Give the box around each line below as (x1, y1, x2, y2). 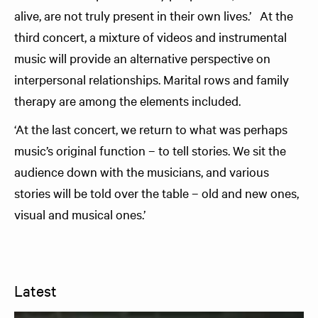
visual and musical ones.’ (14, 206, 146, 222)
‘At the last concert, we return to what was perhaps (14, 121, 287, 137)
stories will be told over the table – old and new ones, (14, 185, 299, 201)
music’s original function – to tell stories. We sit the (14, 142, 286, 158)
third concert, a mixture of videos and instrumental (14, 28, 287, 45)
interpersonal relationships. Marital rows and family (14, 71, 289, 87)
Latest (14, 280, 57, 300)
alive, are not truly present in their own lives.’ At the (14, 7, 293, 23)
